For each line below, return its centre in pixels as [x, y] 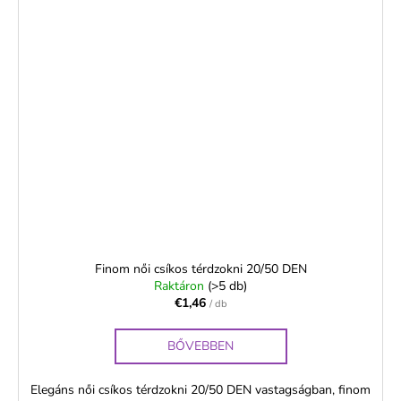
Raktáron [181, 286]
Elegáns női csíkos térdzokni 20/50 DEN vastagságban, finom [200, 389]
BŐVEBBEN [200, 346]
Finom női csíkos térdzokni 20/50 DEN [200, 269]
